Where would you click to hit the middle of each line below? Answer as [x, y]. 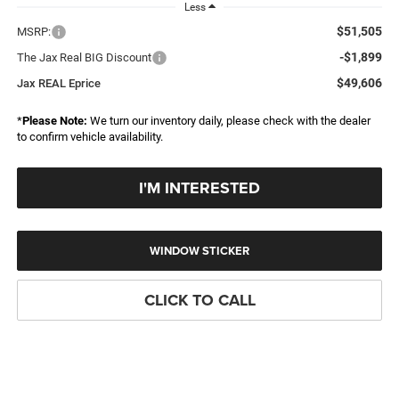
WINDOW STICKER [199, 250]
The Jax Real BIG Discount [84, 57]
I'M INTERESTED [199, 187]
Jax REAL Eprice [58, 83]
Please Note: [54, 120]
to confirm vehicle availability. [90, 136]
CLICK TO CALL [199, 300]
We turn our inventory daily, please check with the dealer [228, 120]
